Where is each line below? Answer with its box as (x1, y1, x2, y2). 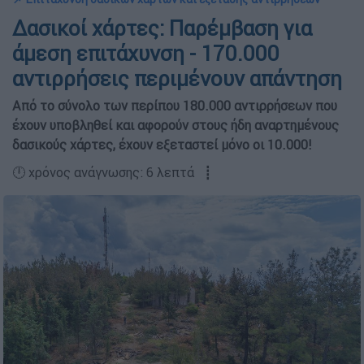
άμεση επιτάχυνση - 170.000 (12, 41, 279, 67)
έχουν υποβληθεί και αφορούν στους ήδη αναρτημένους (12, 117, 339, 133)
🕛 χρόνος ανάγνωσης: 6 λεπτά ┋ (12, 164, 212, 180)
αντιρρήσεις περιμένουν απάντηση (12, 66, 342, 92)
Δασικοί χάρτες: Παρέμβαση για (12, 15, 312, 41)
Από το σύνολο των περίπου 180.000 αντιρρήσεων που (12, 97, 337, 114)
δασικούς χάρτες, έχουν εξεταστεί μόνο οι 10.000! (12, 136, 311, 153)
